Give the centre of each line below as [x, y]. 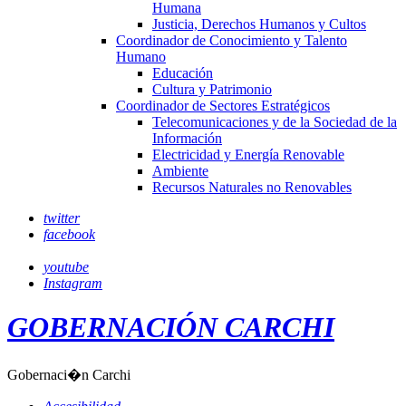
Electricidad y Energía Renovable [248, 155]
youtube [66, 267]
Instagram [73, 283]
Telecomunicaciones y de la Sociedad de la [275, 122]
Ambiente [180, 171]
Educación [183, 73]
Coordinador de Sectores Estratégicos [223, 106]
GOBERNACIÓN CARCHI [171, 328]
